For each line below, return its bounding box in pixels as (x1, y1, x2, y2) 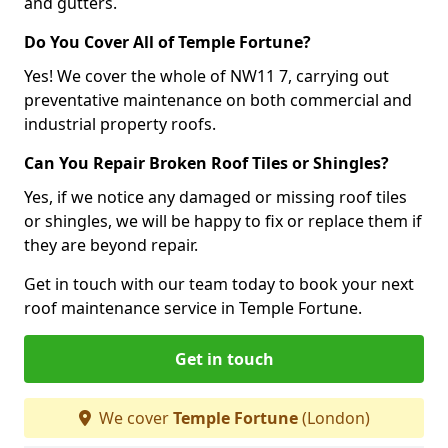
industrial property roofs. (24, 112, 216, 135)
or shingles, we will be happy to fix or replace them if (24, 209, 422, 232)
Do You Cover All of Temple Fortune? (24, 30, 311, 53)
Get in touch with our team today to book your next (24, 272, 414, 295)
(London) (297, 406, 370, 429)
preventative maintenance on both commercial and (24, 88, 412, 111)
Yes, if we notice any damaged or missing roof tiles (24, 185, 407, 208)
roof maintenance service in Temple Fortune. (24, 296, 362, 319)
